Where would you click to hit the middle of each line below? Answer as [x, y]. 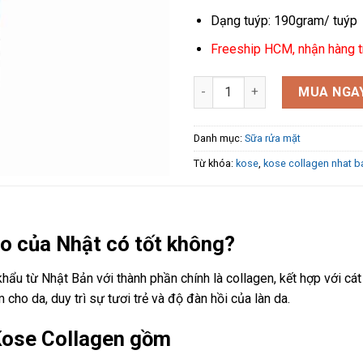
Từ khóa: [215, 163]
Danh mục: [219, 138]
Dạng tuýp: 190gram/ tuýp [284, 21]
